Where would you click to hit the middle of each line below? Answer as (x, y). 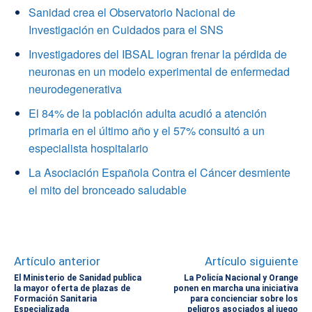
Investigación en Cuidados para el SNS (126, 29)
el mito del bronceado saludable (108, 189)
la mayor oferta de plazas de (72, 288)
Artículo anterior (57, 261)
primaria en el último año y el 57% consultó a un (147, 130)
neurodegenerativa (75, 88)
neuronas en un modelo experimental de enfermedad (159, 71)
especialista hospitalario (88, 148)
